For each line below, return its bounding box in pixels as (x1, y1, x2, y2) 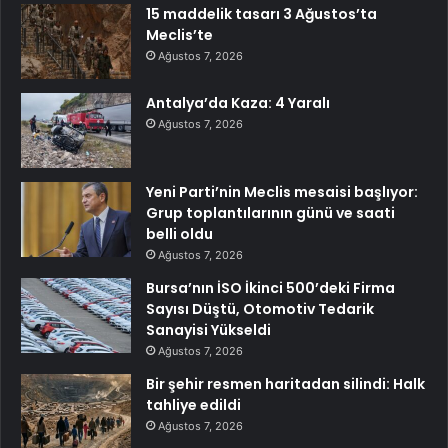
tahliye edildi (146, 394, 241, 415)
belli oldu (146, 223, 213, 244)
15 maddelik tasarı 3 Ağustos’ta (146, 3, 377, 24)
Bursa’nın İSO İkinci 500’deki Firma (146, 277, 395, 298)
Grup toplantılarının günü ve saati (146, 202, 395, 223)
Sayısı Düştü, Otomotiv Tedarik (146, 298, 374, 319)
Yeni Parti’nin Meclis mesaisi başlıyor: (146, 181, 418, 202)
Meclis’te (146, 24, 213, 45)
